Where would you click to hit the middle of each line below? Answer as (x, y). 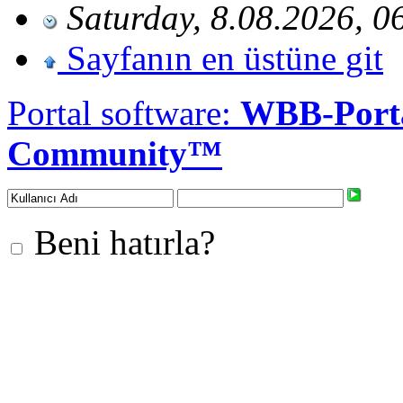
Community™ (115, 153)
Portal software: (124, 112)
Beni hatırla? (120, 242)
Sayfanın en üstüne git (225, 58)
